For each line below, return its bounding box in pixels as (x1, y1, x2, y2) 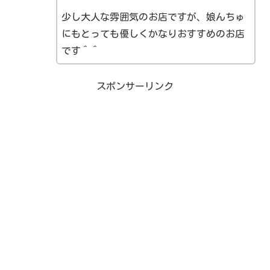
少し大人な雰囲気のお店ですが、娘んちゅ (61, 11, 245, 22)
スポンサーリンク (96, 81, 174, 91)
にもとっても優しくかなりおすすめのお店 (61, 28, 245, 39)
